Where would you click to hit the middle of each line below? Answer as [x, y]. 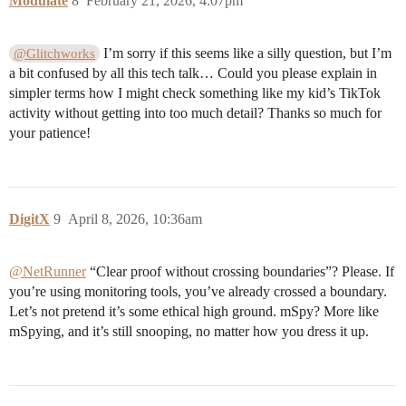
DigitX [29, 219]
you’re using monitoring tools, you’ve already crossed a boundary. [198, 292]
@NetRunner [48, 272]
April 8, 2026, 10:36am [135, 219]
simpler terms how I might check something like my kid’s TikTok [195, 93]
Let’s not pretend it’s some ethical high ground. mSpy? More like [194, 312]
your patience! [50, 133]
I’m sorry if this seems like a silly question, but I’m [246, 53]
